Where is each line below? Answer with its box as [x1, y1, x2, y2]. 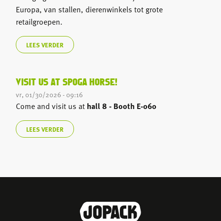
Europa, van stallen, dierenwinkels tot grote [16, 3, 163, 15]
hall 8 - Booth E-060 [87, 100, 156, 111]
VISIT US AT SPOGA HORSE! [16, 78, 117, 87]
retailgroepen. [16, 15, 63, 28]
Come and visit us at [16, 100, 87, 112]
